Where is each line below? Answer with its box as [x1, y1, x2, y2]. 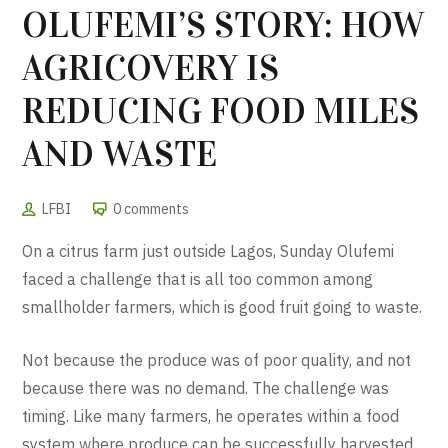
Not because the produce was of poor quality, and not [22, 350, 412, 371]
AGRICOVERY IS [22, 46, 280, 91]
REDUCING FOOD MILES [22, 89, 420, 134]
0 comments [113, 200, 190, 219]
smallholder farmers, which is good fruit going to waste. [22, 297, 423, 318]
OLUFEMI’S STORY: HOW [22, 3, 425, 48]
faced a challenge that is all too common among [22, 269, 374, 290]
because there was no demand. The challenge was [22, 378, 390, 399]
